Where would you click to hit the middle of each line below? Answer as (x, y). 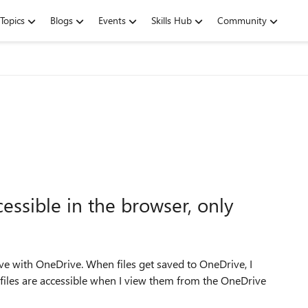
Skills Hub (172, 20)
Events (112, 20)
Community (242, 20)
